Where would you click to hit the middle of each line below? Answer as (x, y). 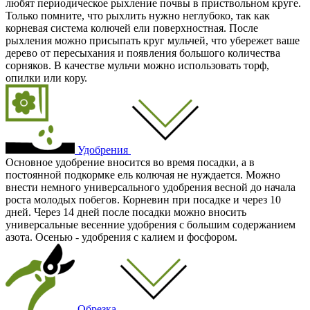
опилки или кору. (46, 77)
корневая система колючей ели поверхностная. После (132, 28)
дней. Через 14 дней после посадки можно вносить (126, 212)
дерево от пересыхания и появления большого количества (143, 53)
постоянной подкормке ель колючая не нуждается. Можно (143, 174)
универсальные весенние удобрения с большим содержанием (151, 224)
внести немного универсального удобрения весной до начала (151, 187)
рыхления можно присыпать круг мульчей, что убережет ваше (153, 40)
